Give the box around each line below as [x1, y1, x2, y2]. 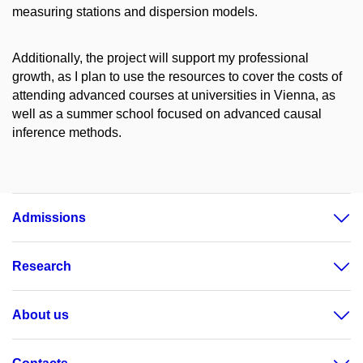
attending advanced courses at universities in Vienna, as [12, 88, 335, 102]
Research [12, 259, 71, 274]
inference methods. [12, 125, 122, 139]
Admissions [12, 211, 86, 225]
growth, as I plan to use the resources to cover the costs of [12, 69, 342, 83]
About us [12, 308, 69, 322]
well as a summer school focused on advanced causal [12, 106, 322, 121]
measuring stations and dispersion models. [12, 5, 258, 19]
